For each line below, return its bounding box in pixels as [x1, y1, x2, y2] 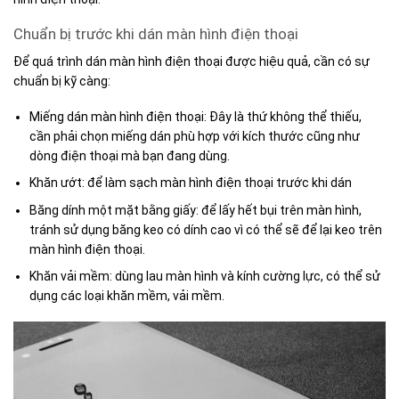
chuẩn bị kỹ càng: [13, 73, 113, 88]
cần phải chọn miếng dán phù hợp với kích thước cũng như [29, 128, 361, 143]
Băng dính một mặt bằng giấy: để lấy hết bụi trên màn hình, [29, 202, 362, 217]
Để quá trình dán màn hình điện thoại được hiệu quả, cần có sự [13, 53, 370, 69]
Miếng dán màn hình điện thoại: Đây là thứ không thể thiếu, [29, 109, 362, 124]
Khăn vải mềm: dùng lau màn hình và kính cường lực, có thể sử [29, 269, 381, 284]
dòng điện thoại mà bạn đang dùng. [29, 148, 233, 163]
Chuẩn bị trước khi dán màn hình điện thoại [13, 25, 298, 44]
